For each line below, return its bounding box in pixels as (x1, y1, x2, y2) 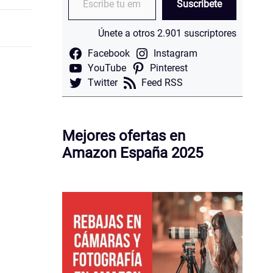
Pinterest (150, 63, 188, 74)
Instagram (154, 48, 198, 59)
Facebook (87, 48, 130, 59)
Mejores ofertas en (62, 127, 185, 144)
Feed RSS (141, 77, 183, 88)
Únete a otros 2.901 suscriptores (98, 27, 236, 39)
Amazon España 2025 (62, 144, 203, 161)
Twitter (87, 77, 118, 88)
